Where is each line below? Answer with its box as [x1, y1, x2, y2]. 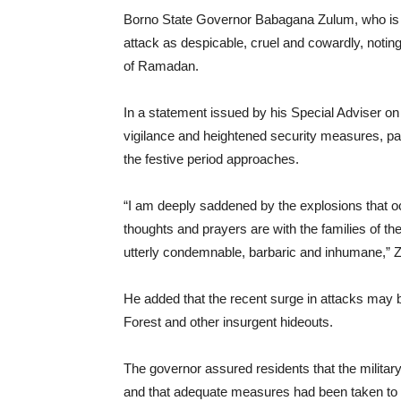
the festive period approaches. [124, 150, 299, 166]
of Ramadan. [124, 57, 199, 73]
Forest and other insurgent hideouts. [124, 313, 333, 329]
